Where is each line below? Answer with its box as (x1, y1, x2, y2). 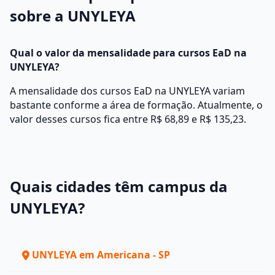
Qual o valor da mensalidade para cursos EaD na (10, 46, 247, 60)
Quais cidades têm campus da (10, 176, 228, 196)
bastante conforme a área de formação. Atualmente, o (10, 98, 263, 112)
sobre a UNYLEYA (10, 6, 136, 26)
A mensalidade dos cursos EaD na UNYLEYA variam (10, 84, 245, 98)
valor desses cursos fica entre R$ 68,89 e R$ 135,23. (10, 112, 246, 126)
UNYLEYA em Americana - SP (32, 248, 170, 261)
